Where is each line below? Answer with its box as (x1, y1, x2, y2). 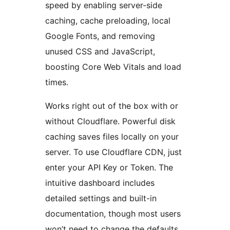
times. (45, 77, 68, 88)
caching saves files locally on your (45, 131, 179, 142)
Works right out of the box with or (45, 101, 178, 111)
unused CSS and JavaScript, (45, 46, 155, 57)
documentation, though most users (45, 208, 181, 219)
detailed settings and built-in (45, 193, 157, 204)
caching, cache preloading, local (45, 15, 170, 26)
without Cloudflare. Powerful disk (45, 116, 176, 127)
